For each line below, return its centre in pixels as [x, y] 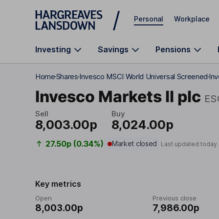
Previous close [175, 198]
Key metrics [58, 184]
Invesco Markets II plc [118, 96]
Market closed [134, 143]
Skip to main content [70, 12]
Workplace [192, 19]
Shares [67, 77]
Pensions [173, 49]
